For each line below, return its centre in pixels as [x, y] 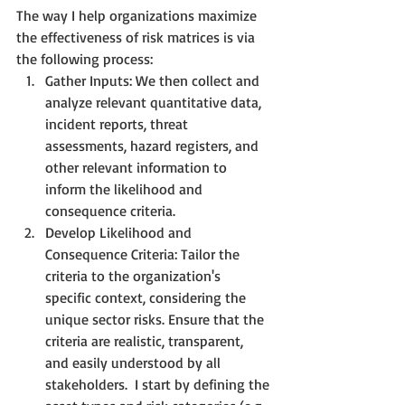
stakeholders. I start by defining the [159, 384]
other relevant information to [138, 167]
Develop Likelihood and [120, 232]
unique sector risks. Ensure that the [156, 319]
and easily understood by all [135, 362]
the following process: [85, 58]
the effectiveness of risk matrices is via [137, 37]
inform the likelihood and [126, 188]
